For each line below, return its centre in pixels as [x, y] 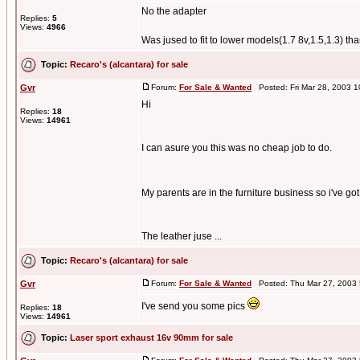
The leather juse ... [182, 236]
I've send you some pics [194, 306]
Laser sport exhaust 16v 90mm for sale [151, 337]
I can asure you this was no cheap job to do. [237, 148]
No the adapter [174, 11]
